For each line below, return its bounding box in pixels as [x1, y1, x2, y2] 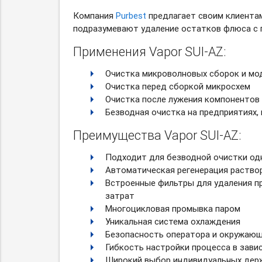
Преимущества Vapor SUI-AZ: [73, 127, 241, 144]
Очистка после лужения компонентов [105, 94, 260, 105]
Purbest [115, 10, 146, 22]
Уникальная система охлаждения [105, 216, 240, 227]
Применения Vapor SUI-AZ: [73, 44, 226, 60]
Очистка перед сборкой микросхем [105, 81, 250, 92]
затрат [105, 190, 135, 202]
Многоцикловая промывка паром [105, 203, 240, 215]
